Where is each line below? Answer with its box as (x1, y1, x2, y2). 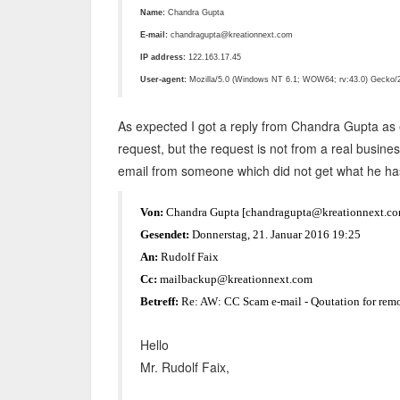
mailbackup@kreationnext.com (157, 272, 312, 286)
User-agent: (140, 75, 187, 84)
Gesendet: (140, 228, 189, 241)
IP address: (140, 53, 186, 62)
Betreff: (140, 295, 179, 308)
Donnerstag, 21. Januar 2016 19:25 (189, 228, 361, 241)
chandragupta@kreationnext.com (168, 30, 293, 39)
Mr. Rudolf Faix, (140, 358, 229, 376)
